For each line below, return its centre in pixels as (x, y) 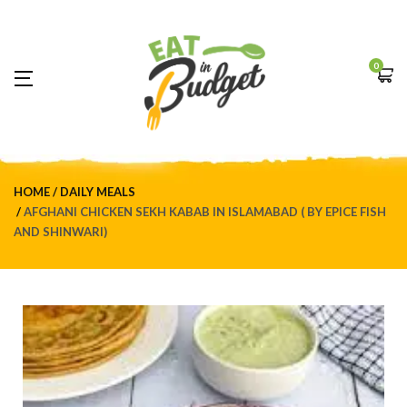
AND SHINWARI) (60, 231)
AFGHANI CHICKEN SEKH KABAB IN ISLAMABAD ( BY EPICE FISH (205, 211)
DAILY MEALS (98, 191)
